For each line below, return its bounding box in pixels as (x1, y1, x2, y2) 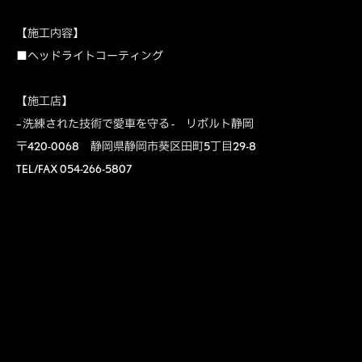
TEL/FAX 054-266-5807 (16, 162, 132, 175)
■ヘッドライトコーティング (16, 48, 163, 62)
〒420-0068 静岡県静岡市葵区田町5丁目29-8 (16, 139, 256, 153)
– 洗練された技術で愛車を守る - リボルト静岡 (16, 116, 254, 130)
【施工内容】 (16, 26, 84, 40)
